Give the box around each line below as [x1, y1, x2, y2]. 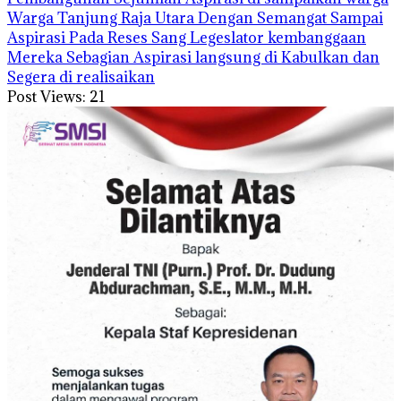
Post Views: [7, 87, 86, 107]
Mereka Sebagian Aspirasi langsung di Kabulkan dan [7, 47, 380, 67]
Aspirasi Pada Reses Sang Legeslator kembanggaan [7, 28, 366, 47]
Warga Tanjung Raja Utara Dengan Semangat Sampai [7, 8, 383, 28]
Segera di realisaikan [7, 67, 155, 87]
